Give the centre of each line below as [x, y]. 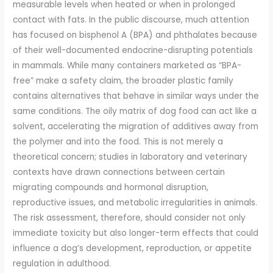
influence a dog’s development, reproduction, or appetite [133, 248]
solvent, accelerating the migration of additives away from [136, 126]
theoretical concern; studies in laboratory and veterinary [130, 157]
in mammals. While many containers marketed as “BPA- [127, 65]
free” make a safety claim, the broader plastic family [123, 80]
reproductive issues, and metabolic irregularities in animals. [135, 202]
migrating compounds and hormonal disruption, [111, 187]
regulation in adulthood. [62, 263]
